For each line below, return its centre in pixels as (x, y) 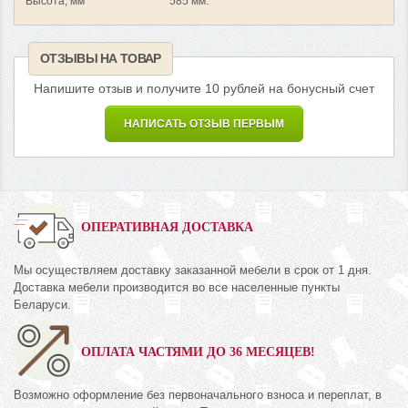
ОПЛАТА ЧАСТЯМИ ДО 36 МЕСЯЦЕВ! (198, 352)
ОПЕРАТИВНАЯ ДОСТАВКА (167, 228)
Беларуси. (42, 305)
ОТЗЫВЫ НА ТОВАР (101, 59)
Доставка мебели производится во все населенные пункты (177, 288)
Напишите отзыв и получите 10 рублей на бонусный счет (204, 89)
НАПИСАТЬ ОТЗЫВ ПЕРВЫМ (204, 124)
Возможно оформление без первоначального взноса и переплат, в (198, 395)
